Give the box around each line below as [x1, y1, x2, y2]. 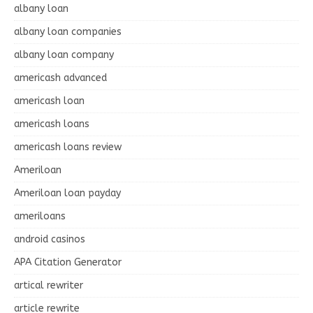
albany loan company [14, 48, 114, 61]
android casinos [14, 233, 85, 245]
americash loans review [14, 140, 122, 153]
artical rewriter [14, 279, 83, 291]
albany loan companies [14, 25, 122, 38]
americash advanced [14, 71, 107, 84]
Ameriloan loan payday [14, 187, 121, 199]
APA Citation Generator [14, 256, 122, 268]
